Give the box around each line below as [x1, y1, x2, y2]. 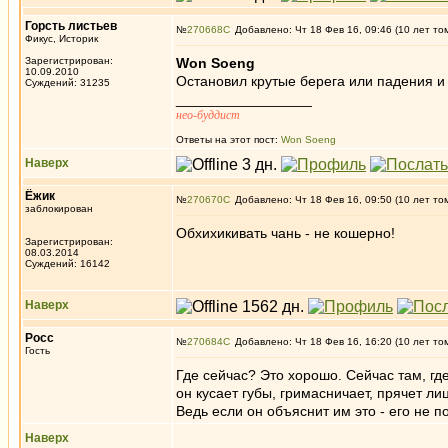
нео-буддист [176, 108, 240, 122]
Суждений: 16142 [25, 258, 110, 269]
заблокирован [25, 203, 93, 214]
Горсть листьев [25, 19, 117, 33]
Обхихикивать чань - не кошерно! [176, 225, 395, 241]
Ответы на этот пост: [176, 134, 281, 145]
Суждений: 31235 [25, 77, 110, 88]
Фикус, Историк [25, 33, 98, 44]
